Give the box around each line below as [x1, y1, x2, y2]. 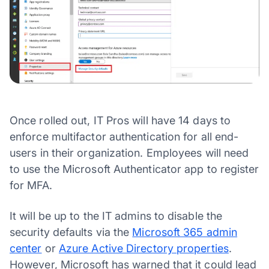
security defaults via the [10, 225, 133, 238]
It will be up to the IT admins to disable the [10, 209, 223, 222]
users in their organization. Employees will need [10, 146, 249, 159]
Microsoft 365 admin [132, 225, 238, 238]
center [10, 241, 42, 255]
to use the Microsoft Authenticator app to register [10, 162, 259, 175]
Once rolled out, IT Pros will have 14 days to [10, 113, 231, 127]
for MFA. [10, 178, 52, 192]
